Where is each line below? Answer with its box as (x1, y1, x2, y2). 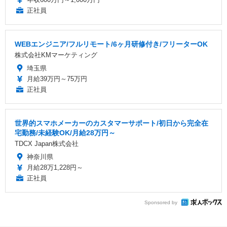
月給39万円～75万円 (27, 75, 87, 83)
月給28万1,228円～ (27, 164, 83, 172)
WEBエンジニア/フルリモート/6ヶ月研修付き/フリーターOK (15, 40, 208, 49)
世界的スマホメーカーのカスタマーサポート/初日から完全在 (15, 119, 208, 128)
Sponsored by (144, 199, 177, 205)
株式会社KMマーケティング (15, 51, 97, 59)
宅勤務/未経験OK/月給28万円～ (15, 129, 116, 137)
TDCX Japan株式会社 (15, 140, 79, 148)
